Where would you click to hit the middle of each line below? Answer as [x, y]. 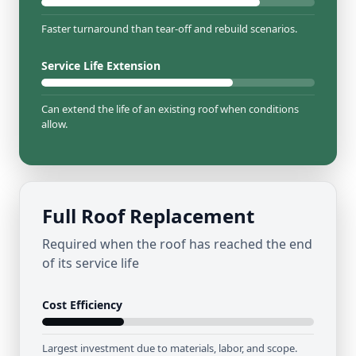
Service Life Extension [101, 66]
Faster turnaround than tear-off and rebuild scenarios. [169, 29]
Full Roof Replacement [148, 216]
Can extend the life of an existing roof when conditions [170, 109]
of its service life [91, 263]
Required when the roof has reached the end [177, 244]
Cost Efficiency [82, 305]
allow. [54, 124]
